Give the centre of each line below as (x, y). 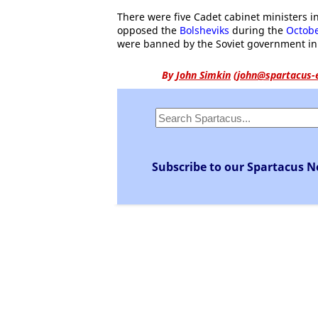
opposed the (148, 30)
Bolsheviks (204, 30)
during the (258, 30)
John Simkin (203, 75)
